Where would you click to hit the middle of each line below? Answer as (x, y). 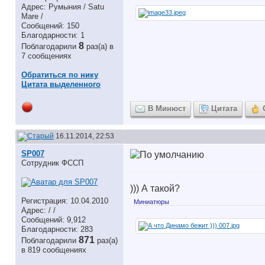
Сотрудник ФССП (52, 163)
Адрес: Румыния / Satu (63, 7)
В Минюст (167, 109)
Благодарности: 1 (53, 35)
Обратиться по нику (60, 75)
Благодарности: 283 (57, 229)
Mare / (32, 16)
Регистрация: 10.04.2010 (65, 201)
